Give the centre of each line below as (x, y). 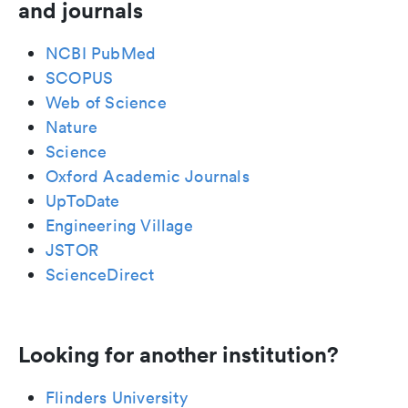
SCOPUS (80, 78)
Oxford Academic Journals (148, 177)
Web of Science (106, 103)
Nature (72, 127)
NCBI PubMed (101, 54)
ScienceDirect (100, 275)
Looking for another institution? (178, 355)
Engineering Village (119, 226)
